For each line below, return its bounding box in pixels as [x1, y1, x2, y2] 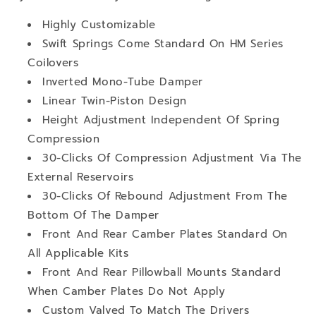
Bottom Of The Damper [28, 207, 160, 223]
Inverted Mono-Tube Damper [42, 73, 203, 90]
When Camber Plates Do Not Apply [28, 283, 226, 299]
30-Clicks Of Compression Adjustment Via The [42, 150, 302, 166]
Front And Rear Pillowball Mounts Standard [42, 264, 281, 280]
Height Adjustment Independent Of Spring [42, 111, 280, 128]
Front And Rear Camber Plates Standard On [42, 226, 288, 242]
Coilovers [28, 54, 79, 71]
